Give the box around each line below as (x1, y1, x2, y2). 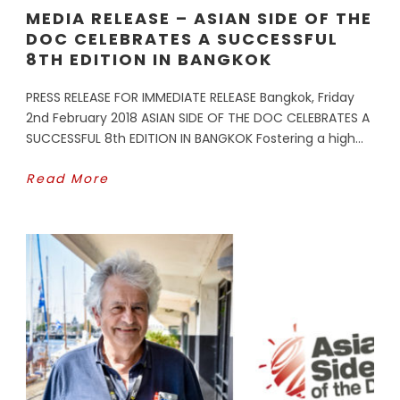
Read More (26, 169, 109, 187)
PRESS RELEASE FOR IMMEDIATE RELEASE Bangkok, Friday (26, 87, 354, 106)
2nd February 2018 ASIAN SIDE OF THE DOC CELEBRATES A (26, 108, 370, 127)
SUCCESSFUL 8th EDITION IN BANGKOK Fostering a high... (26, 129, 363, 147)
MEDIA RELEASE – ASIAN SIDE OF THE (26, 6, 372, 29)
